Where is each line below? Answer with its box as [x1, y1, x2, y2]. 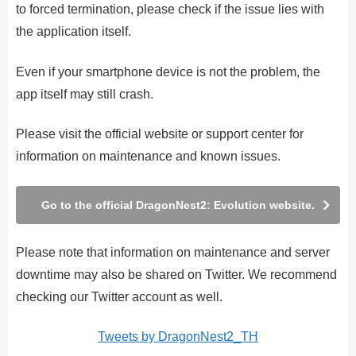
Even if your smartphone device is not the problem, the [16, 64, 320, 79]
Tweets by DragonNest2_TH [97, 330, 258, 344]
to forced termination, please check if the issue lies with [16, 2, 324, 17]
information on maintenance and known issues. [16, 149, 281, 164]
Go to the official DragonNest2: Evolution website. [41, 198, 315, 211]
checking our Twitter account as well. [16, 290, 222, 304]
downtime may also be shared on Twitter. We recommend [16, 268, 337, 282]
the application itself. [16, 25, 131, 39]
